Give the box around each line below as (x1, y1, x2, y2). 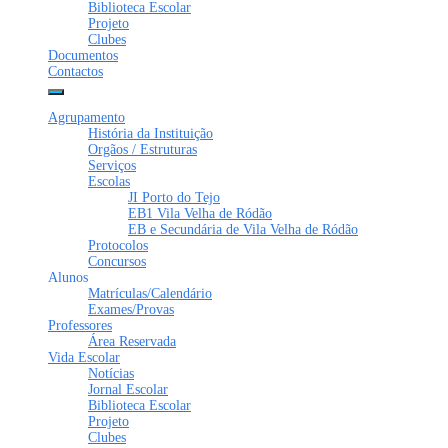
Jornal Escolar (88, 382, 168, 397)
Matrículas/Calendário (88, 286, 212, 301)
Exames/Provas (88, 302, 174, 317)
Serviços (88, 158, 136, 173)
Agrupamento (48, 110, 125, 125)
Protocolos (88, 238, 148, 253)
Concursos (88, 254, 146, 269)
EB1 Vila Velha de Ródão (128, 206, 272, 221)
